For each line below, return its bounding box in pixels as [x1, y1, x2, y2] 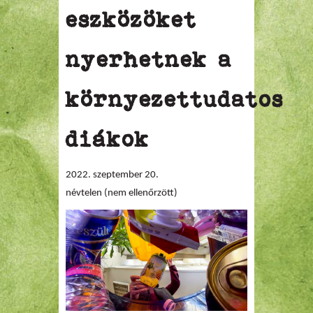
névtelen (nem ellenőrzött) [66, 188, 177, 198]
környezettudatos [66, 87, 284, 112]
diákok [66, 126, 150, 152]
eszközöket [66, 7, 197, 32]
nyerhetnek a [66, 47, 232, 72]
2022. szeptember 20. [66, 170, 159, 180]
